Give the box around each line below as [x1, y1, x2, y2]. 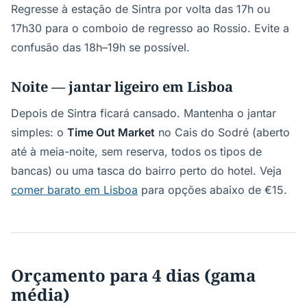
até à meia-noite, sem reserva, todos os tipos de [11, 145, 262, 158]
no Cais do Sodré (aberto [155, 125, 290, 139]
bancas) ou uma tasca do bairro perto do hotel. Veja [11, 164, 282, 177]
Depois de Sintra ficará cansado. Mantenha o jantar [11, 106, 276, 120]
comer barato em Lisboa [11, 183, 138, 197]
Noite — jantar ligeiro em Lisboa [11, 77, 233, 96]
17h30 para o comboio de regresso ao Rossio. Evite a [11, 21, 289, 35]
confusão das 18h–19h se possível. [11, 40, 190, 54]
